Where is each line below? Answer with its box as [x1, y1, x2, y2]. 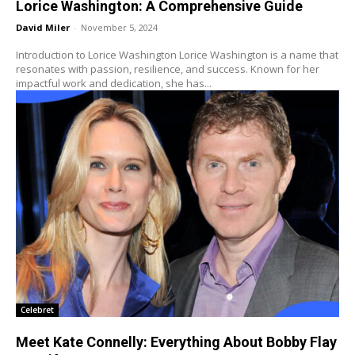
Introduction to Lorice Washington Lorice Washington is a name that [16, 47, 179, 62]
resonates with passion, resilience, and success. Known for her [16, 61, 319, 76]
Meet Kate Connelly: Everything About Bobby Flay [16, 333, 337, 350]
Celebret [21, 303, 54, 315]
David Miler [16, 21, 70, 33]
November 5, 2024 [81, 21, 158, 33]
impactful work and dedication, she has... [16, 75, 212, 90]
